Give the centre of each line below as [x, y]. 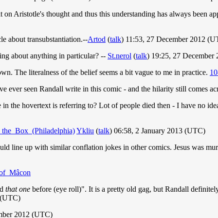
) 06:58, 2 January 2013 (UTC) [157, 131]
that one [18, 189]
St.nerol [119, 56]
